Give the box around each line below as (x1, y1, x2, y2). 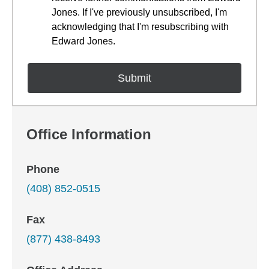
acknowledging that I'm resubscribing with (52, 22, 229, 32)
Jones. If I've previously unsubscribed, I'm (52, 7, 227, 17)
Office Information (26, 126, 151, 142)
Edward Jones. (52, 36, 115, 46)
